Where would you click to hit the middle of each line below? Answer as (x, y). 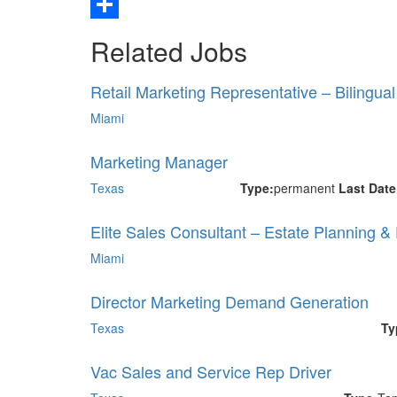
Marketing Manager (159, 161)
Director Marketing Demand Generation (230, 301)
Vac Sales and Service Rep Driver (211, 371)
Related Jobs (169, 51)
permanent (304, 188)
